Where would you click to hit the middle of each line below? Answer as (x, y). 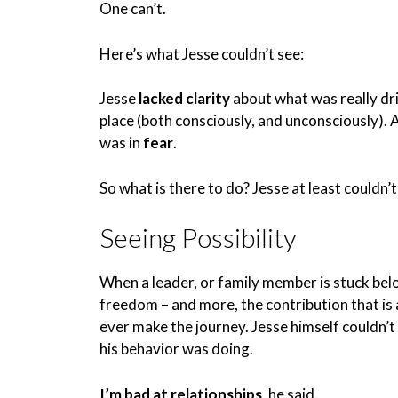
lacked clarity (184, 98)
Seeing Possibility (198, 237)
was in (121, 143)
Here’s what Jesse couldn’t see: (202, 53)
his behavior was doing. (176, 349)
